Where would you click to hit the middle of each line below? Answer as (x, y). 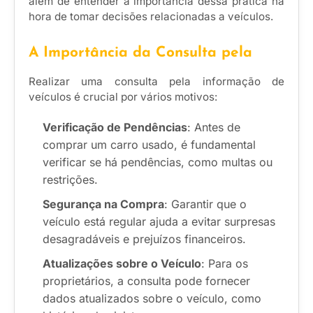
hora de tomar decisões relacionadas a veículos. (151, 16)
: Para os (225, 264)
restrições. (70, 180)
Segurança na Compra (103, 204)
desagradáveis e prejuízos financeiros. (144, 239)
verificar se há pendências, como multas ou (158, 162)
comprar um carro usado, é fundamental (149, 145)
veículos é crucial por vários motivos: (123, 97)
